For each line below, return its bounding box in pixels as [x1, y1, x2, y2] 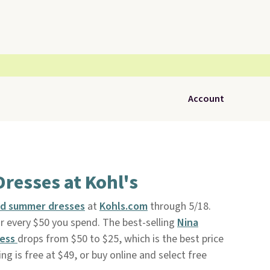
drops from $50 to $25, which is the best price [17, 231, 224, 246]
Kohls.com [99, 199, 148, 214]
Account [188, 92, 224, 105]
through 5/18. [147, 199, 211, 214]
